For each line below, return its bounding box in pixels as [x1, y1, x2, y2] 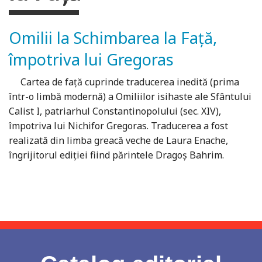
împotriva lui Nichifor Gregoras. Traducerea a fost [9, 119, 228, 133]
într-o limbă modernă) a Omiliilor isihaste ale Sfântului [9, 90, 251, 104]
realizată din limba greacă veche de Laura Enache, [9, 134, 228, 147]
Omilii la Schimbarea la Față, [9, 27, 217, 49]
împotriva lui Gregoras [9, 49, 174, 71]
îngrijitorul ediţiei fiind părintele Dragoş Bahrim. [9, 149, 224, 162]
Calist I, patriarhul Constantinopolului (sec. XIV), [9, 105, 221, 118]
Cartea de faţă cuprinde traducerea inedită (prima [9, 75, 239, 89]
